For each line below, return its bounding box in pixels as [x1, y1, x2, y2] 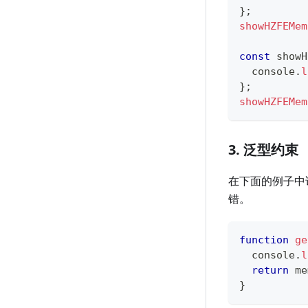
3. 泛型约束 [228, 140, 298, 159]
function [239, 234, 289, 247]
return [252, 264, 289, 277]
